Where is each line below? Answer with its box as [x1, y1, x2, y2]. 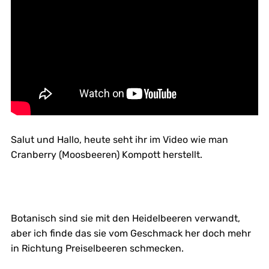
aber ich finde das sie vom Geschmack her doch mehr [10, 227, 251, 239]
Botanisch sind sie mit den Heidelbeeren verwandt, [10, 212, 240, 224]
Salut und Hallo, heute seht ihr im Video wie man [10, 133, 228, 145]
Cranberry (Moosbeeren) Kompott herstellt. [10, 148, 202, 160]
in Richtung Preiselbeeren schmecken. [10, 242, 184, 254]
